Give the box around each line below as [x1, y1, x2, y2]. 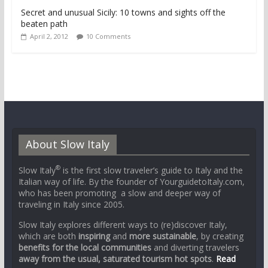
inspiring [78, 230, 110, 242]
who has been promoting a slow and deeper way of [18, 187, 221, 199]
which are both [18, 230, 78, 242]
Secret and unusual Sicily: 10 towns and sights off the [20, 6, 226, 18]
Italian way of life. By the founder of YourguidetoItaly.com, [18, 175, 245, 187]
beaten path [20, 17, 68, 29]
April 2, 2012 [29, 31, 68, 41]
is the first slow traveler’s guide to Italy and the [60, 164, 243, 176]
